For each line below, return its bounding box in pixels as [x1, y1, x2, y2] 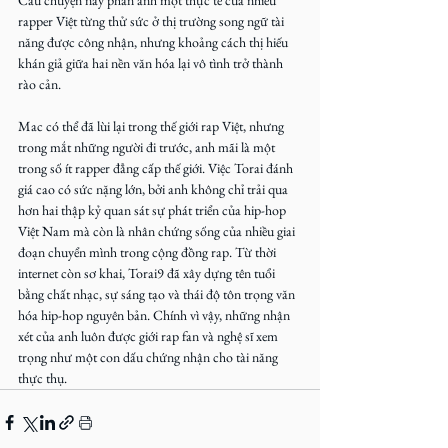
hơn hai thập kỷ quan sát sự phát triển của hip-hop [18, 200, 289, 219]
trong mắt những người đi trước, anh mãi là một [18, 137, 278, 156]
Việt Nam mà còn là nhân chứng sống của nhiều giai [18, 221, 298, 240]
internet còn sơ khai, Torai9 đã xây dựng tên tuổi [18, 263, 278, 282]
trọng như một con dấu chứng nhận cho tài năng [18, 347, 281, 366]
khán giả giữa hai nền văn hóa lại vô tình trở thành [18, 53, 286, 72]
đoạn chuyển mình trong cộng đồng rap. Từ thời [18, 242, 279, 261]
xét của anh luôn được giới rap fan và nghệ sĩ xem [18, 326, 281, 345]
